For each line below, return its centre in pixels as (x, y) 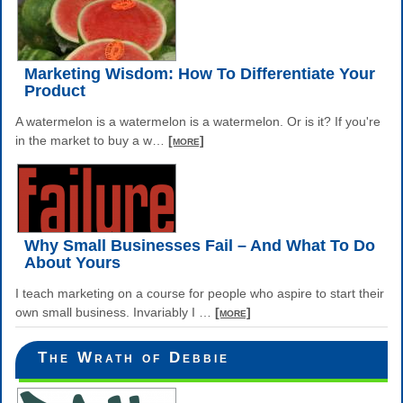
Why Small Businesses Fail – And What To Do (200, 245)
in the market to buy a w (84, 140)
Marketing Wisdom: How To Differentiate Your (200, 73)
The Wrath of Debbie (134, 357)
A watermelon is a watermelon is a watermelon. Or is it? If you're (198, 121)
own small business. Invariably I (107, 312)
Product (55, 90)
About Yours (72, 262)
